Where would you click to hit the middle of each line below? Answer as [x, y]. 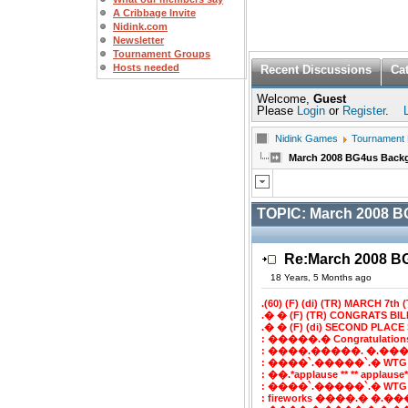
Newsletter [138, 40]
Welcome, [285, 99]
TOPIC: [283, 214]
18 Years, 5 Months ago [321, 277]
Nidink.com [140, 26]
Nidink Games [306, 138]
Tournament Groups [162, 54]
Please [277, 111]
